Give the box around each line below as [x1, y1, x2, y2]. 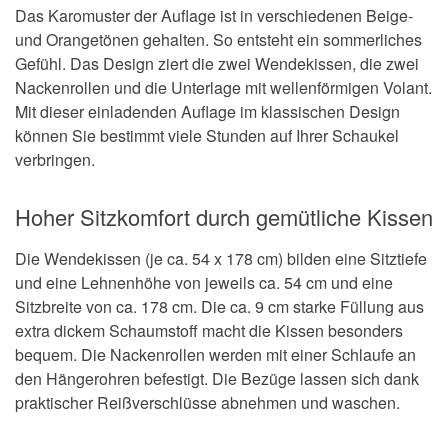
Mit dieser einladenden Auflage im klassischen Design [15, 100, 400, 124]
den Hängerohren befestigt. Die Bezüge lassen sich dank [15, 367, 419, 391]
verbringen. [15, 148, 95, 172]
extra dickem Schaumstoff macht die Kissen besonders [15, 319, 403, 343]
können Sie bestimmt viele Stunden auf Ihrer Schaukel [15, 124, 399, 148]
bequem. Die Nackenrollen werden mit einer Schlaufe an [15, 343, 416, 367]
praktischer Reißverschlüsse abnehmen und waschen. [15, 391, 400, 415]
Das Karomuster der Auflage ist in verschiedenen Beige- [15, 4, 413, 28]
